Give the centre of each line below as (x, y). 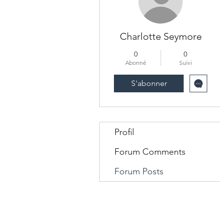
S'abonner (149, 83)
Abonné (136, 62)
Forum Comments (150, 151)
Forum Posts (139, 171)
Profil (124, 132)
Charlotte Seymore (161, 36)
